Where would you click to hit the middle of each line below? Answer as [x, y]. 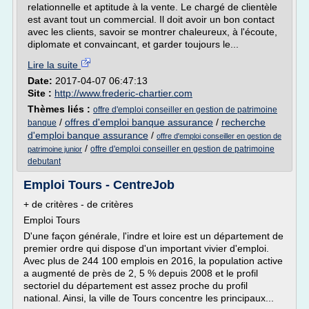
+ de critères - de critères [78, 204]
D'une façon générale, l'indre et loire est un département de [153, 236]
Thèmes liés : [60, 109]
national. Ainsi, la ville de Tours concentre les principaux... [149, 298]
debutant [44, 161]
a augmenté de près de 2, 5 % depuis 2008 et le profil [141, 273]
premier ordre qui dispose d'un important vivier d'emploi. [146, 248]
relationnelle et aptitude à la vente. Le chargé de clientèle [152, 7]
